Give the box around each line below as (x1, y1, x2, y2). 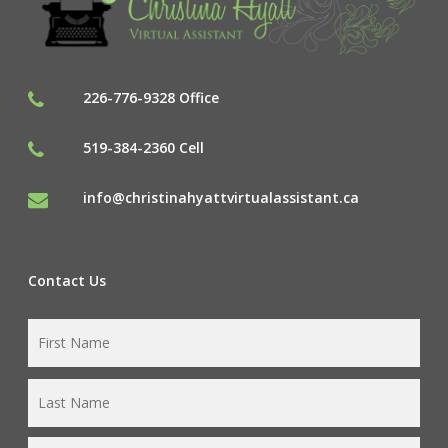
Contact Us (28, 270, 106, 290)
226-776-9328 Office (83, 87, 219, 107)
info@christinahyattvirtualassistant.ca (83, 187, 359, 207)
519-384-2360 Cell (83, 137, 208, 157)
